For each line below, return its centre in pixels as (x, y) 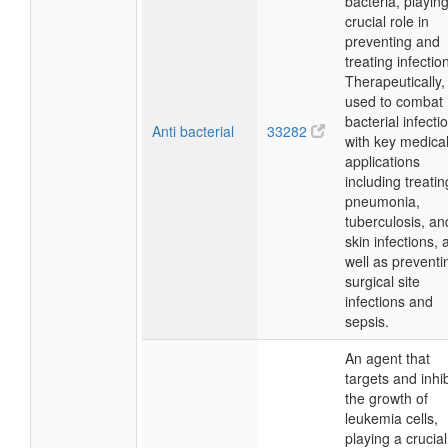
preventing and (392, 41)
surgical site (382, 281)
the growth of (386, 398)
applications (382, 161)
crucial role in (387, 21)
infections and (389, 301)
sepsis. (367, 321)
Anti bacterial (193, 131)
